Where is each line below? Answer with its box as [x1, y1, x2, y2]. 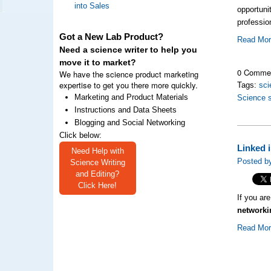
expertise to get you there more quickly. [59, 79, 198, 91]
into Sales [74, 1, 109, 10]
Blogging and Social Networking [74, 118, 185, 127]
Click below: [59, 131, 102, 140]
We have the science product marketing [59, 68, 198, 80]
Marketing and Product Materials [74, 93, 188, 102]
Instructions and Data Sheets [74, 105, 177, 114]
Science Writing [70, 158, 125, 167]
